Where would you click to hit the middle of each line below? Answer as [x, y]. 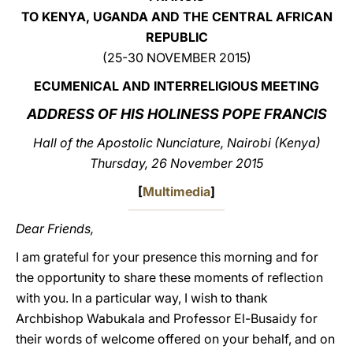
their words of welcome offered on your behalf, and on [175, 339]
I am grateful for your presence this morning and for [167, 257]
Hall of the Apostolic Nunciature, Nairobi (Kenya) [176, 143]
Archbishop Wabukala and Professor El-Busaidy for [167, 318]
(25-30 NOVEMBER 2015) [176, 58]
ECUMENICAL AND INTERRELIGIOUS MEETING [176, 86]
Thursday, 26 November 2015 [176, 163]
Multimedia [176, 191]
